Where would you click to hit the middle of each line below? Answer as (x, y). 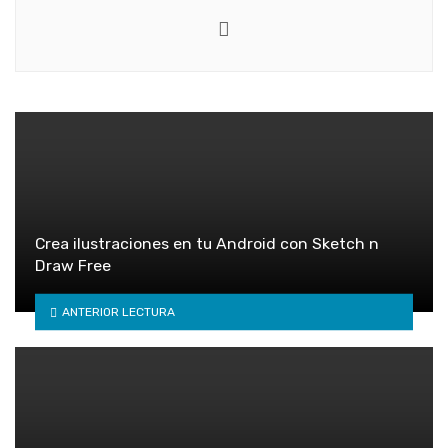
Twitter (263, 27)
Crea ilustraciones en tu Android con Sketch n (207, 244)
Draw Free (73, 266)
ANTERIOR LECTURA (118, 311)
